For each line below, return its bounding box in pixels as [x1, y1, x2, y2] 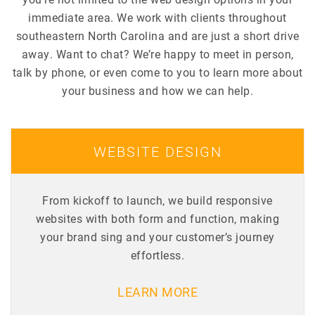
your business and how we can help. [62, 82, 253, 98]
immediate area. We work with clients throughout [28, 9, 287, 25]
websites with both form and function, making [36, 210, 279, 226]
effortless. [130, 247, 185, 262]
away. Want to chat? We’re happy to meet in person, [21, 46, 294, 61]
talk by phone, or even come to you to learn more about [12, 64, 303, 79]
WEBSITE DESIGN [93, 141, 222, 160]
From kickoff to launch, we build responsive [42, 192, 273, 207]
